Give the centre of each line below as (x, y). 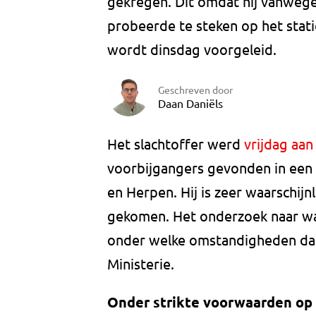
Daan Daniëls (190, 103)
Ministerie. (141, 264)
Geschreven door (195, 89)
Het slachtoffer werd (176, 144)
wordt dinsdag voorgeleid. (192, 49)
